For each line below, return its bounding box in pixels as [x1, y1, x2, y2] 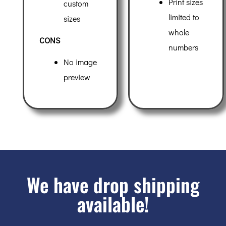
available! [77, 190, 149, 218]
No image [63, 56, 97, 68]
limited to [168, 12, 200, 23]
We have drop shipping [26, 171, 200, 199]
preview [63, 72, 90, 83]
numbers [168, 42, 199, 53]
